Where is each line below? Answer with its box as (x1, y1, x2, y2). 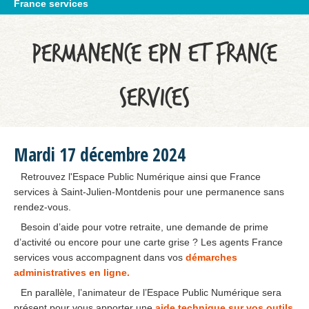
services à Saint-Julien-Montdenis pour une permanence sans (14, 186, 284, 197)
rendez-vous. (14, 201, 71, 212)
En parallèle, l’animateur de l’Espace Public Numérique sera (21, 287, 281, 298)
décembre (80, 142, 148, 167)
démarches (186, 252, 237, 263)
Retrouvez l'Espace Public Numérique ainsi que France (21, 171, 261, 182)
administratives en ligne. (14, 267, 130, 278)
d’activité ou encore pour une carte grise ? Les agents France (14, 237, 283, 248)
